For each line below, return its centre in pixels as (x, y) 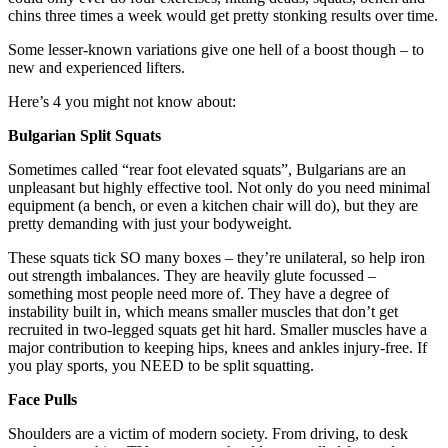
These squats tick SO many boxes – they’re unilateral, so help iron (216, 258)
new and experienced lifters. (96, 68)
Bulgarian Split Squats (84, 136)
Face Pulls (42, 400)
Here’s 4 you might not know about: (122, 102)
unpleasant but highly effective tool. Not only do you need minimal (219, 188)
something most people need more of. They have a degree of (198, 294)
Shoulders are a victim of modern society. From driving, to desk (208, 434)
